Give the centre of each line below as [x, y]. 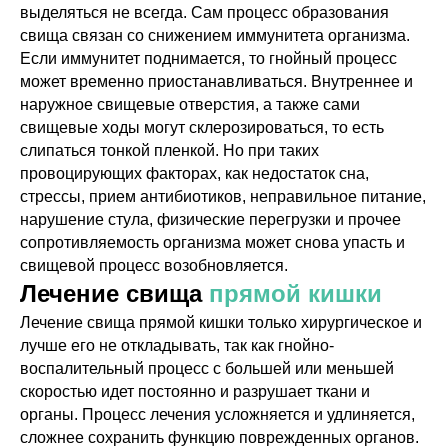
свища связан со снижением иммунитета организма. [215, 35]
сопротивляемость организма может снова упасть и [212, 242]
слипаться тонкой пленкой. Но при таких [169, 150]
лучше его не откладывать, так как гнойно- [177, 345]
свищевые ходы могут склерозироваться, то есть [202, 127]
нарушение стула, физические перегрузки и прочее [210, 219]
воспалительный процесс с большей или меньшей [207, 368]
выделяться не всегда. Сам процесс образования [204, 12]
